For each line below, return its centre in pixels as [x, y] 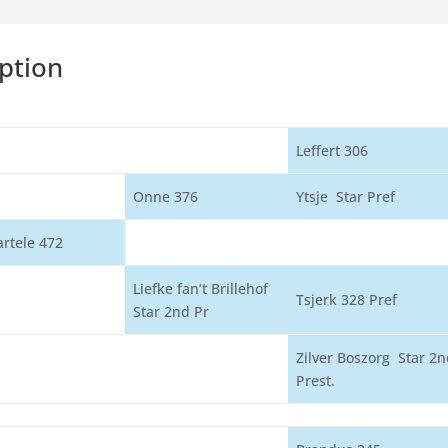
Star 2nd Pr [171, 311]
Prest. [316, 380]
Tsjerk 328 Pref [347, 299]
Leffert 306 [332, 150]
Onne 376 [166, 196]
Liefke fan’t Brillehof [201, 288]
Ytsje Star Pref [346, 196]
